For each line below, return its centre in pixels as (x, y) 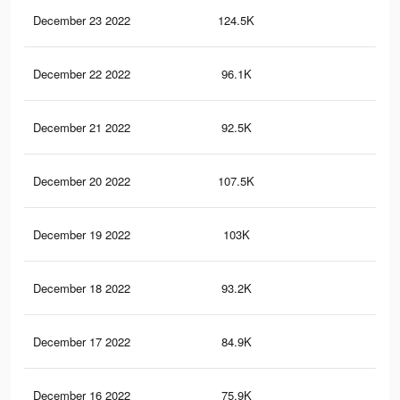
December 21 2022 (82, 128)
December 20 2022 (82, 181)
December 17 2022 (82, 342)
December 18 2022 (82, 288)
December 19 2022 (82, 235)
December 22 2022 (82, 74)
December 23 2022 (82, 21)
